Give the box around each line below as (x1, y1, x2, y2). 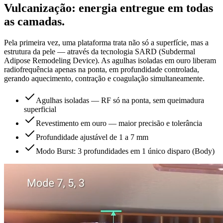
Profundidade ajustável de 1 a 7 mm (36, 132, 148, 141)
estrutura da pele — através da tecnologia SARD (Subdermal (4, 47, 195, 56)
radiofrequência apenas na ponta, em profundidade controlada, (4, 65, 199, 74)
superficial (24, 105, 56, 113)
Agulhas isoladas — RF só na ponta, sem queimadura (36, 96, 204, 105)
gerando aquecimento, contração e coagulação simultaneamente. (4, 74, 205, 83)
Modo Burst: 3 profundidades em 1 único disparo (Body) (36, 146, 215, 155)
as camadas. (4, 14, 65, 28)
